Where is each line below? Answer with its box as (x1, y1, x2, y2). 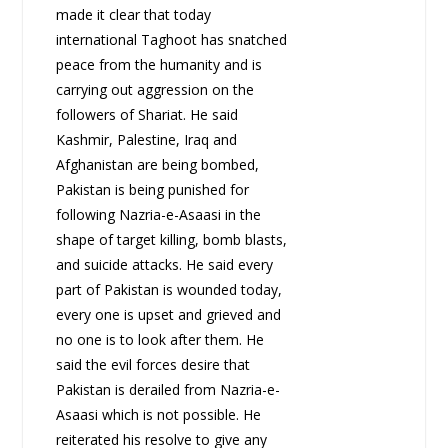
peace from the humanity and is (55, 55, 262, 75)
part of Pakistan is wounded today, (55, 280, 282, 300)
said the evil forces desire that (55, 355, 250, 375)
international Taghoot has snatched (55, 30, 287, 50)
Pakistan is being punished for (55, 180, 249, 200)
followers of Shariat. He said (55, 105, 238, 125)
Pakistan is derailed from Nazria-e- (55, 380, 280, 400)
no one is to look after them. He (55, 330, 264, 350)
